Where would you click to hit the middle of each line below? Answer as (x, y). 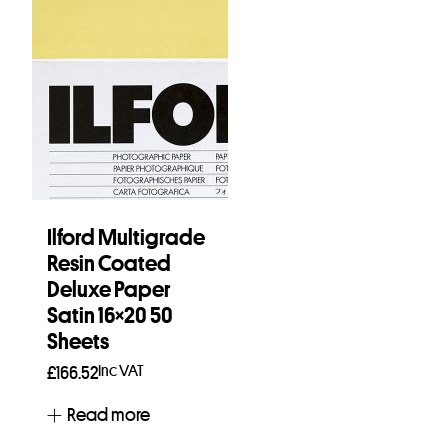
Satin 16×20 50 (110, 315)
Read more (108, 415)
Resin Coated (109, 263)
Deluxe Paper (108, 289)
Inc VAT (121, 370)
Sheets (78, 341)
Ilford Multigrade (126, 237)
